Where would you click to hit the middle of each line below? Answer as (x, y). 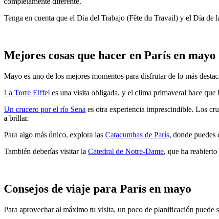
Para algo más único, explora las (55, 134)
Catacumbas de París (137, 134)
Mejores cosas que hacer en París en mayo (110, 55)
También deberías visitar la (46, 151)
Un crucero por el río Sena (45, 109)
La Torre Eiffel (27, 92)
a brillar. (16, 118)
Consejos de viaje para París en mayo (98, 188)
